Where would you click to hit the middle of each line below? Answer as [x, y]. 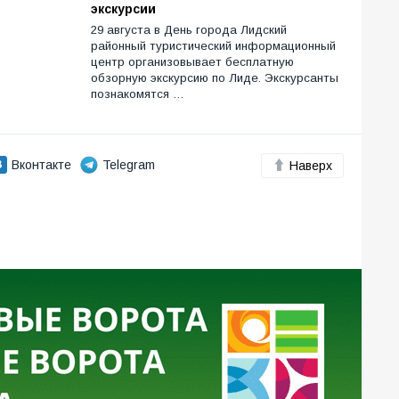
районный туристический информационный [213, 45]
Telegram [129, 164]
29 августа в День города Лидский [189, 29]
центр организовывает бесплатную [192, 61]
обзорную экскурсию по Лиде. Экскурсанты [215, 77]
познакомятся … [138, 94]
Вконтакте [41, 164]
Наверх [311, 165]
